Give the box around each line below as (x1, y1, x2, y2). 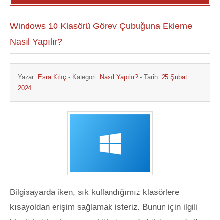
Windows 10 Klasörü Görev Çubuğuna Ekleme (10, 21, 192, 31)
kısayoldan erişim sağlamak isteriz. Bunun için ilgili (10, 202, 197, 212)
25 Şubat (162, 73, 187, 81)
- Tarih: (138, 73, 162, 81)
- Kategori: (66, 73, 100, 81)
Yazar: (18, 73, 38, 81)
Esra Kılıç (38, 73, 66, 81)
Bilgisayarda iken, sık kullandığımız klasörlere (10, 188, 179, 197)
